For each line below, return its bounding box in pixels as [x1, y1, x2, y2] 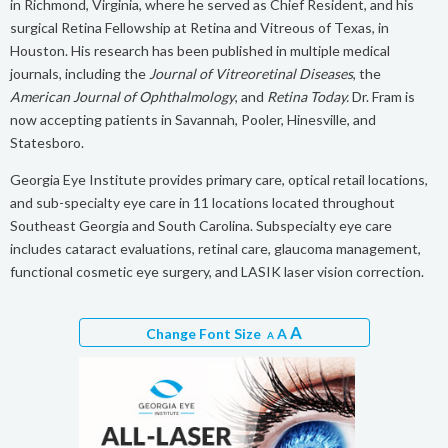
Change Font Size [146, 324, 267, 342]
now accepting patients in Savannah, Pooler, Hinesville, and [10, 110, 376, 128]
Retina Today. [267, 87, 349, 105]
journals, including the [10, 64, 149, 82]
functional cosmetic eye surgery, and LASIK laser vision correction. [10, 262, 424, 280]
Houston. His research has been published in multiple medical [10, 41, 390, 59]
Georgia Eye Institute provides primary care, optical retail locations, [10, 170, 428, 188]
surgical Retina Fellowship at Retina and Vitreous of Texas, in [10, 18, 389, 36]
